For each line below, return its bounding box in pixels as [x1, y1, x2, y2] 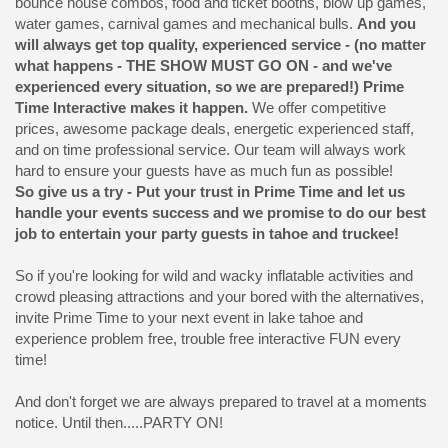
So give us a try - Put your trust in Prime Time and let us [15, 183, 405, 201]
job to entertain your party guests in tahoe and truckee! [15, 225, 399, 243]
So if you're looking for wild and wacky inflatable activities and [15, 267, 413, 285]
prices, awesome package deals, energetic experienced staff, [15, 120, 414, 138]
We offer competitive [252, 99, 386, 117]
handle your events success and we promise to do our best [15, 204, 426, 222]
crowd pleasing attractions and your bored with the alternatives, [15, 288, 424, 306]
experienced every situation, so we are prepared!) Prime [15, 78, 404, 96]
